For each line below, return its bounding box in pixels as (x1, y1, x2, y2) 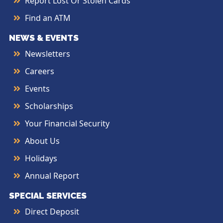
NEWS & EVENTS (9, 32, 79, 43)
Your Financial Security (25, 117, 110, 129)
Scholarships (25, 100, 73, 111)
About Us (25, 135, 60, 146)
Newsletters (25, 48, 70, 59)
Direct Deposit (25, 206, 79, 217)
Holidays (25, 152, 57, 164)
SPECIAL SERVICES (9, 190, 87, 201)
